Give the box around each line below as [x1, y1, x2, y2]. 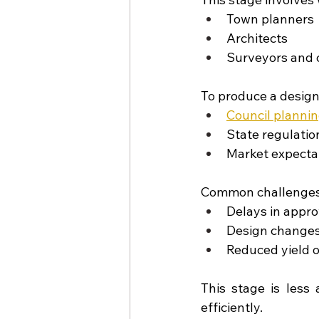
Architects [226, 29, 288, 46]
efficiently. [201, 298, 263, 315]
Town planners [226, 10, 314, 27]
